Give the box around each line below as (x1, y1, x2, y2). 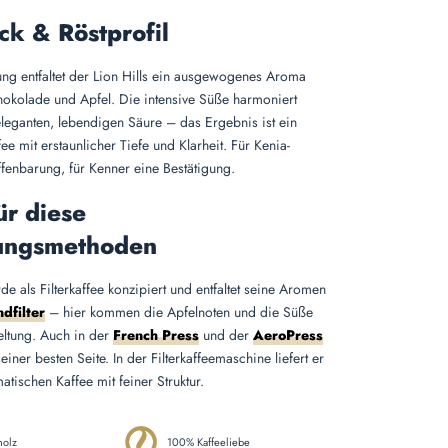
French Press (112, 325, 199, 345)
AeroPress (252, 325, 323, 345)
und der (198, 325, 253, 345)
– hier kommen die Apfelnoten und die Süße (44, 302, 313, 322)
